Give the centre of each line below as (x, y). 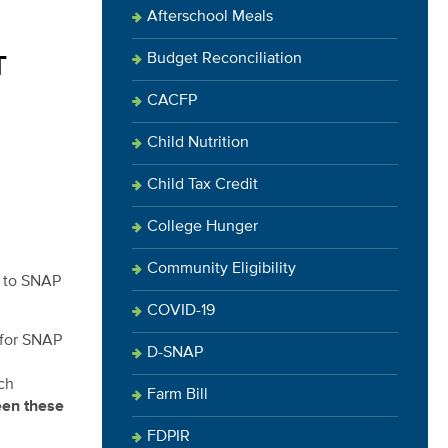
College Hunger (202, 227)
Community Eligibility (221, 269)
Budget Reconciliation (224, 59)
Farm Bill (177, 395)
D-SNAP (175, 353)
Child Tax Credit (202, 185)
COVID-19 (181, 311)
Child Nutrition (198, 143)
